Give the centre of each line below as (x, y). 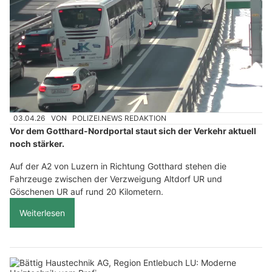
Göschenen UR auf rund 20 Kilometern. (87, 192)
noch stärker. (37, 144)
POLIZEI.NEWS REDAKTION (120, 118)
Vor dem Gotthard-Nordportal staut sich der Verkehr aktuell (133, 131)
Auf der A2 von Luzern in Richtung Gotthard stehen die (118, 166)
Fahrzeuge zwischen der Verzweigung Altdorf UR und (116, 179)
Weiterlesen (42, 213)
